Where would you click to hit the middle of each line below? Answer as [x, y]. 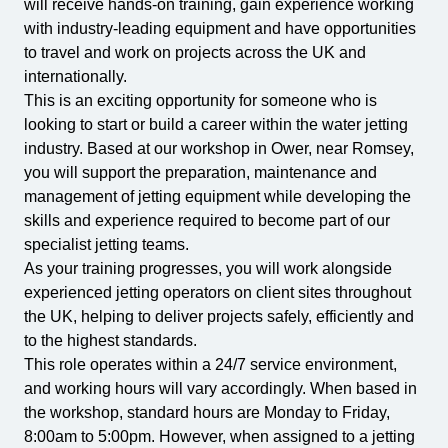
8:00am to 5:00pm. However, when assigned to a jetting [219, 436]
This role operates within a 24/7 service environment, [210, 364]
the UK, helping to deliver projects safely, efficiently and [219, 316]
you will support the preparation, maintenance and [200, 172]
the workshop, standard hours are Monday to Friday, [207, 412]
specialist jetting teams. [106, 244]
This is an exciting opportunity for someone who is [200, 100]
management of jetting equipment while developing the [217, 196]
